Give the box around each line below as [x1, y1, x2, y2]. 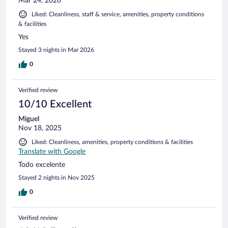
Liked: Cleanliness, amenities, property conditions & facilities [32, 139, 193, 146]
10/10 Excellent [18, 99, 92, 110]
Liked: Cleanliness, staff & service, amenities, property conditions [32, 11, 204, 18]
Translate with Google [18, 148, 85, 156]
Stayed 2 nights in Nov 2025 [18, 175, 95, 181]
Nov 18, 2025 [18, 125, 62, 132]
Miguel [18, 116, 39, 123]
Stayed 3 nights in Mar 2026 [18, 47, 94, 53]
